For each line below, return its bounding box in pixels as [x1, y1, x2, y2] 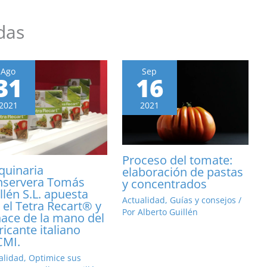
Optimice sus [28, 252, 81, 264]
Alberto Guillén [138, 206, 198, 218]
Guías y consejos [170, 194, 237, 206]
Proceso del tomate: [122, 151, 233, 168]
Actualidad [122, 194, 166, 206]
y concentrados [122, 175, 207, 192]
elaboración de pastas [122, 163, 244, 180]
